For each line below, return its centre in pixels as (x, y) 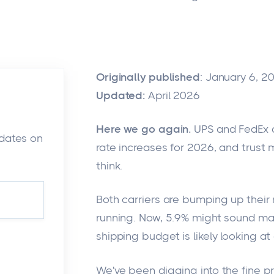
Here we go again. (143, 129)
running (115, 218)
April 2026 (174, 95)
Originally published (148, 77)
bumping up (213, 200)
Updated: (120, 95)
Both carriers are (139, 200)
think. (109, 166)
